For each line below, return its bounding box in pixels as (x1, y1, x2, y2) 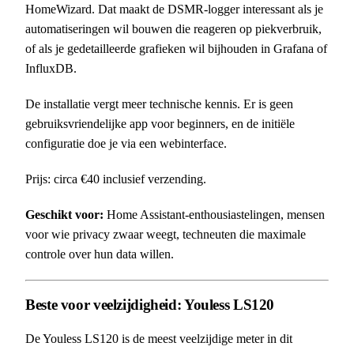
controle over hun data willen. (25, 247, 174, 262)
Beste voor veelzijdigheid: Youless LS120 (25, 296, 275, 314)
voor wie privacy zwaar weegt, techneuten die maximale (25, 228, 306, 242)
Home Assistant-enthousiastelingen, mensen (104, 208, 325, 222)
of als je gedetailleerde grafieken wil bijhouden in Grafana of (25, 42, 327, 56)
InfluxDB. (25, 62, 77, 76)
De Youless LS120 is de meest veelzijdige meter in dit (25, 331, 292, 345)
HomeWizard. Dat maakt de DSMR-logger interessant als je (25, 2, 323, 17)
